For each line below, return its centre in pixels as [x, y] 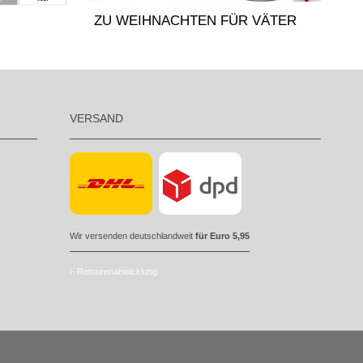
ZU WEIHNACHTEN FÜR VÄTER [195, 20]
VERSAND [96, 118]
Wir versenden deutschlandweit [132, 236]
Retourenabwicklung [117, 271]
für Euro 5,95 [222, 236]
